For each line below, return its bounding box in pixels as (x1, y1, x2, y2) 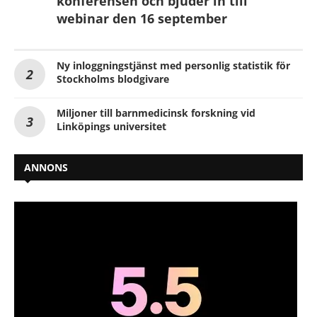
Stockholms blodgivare (57, 71, 169, 86)
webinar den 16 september (57, 9, 227, 27)
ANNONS (24, 160, 68, 174)
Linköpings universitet (57, 119, 166, 133)
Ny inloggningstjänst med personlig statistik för (57, 58, 290, 72)
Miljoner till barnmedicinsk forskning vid (57, 105, 255, 120)
